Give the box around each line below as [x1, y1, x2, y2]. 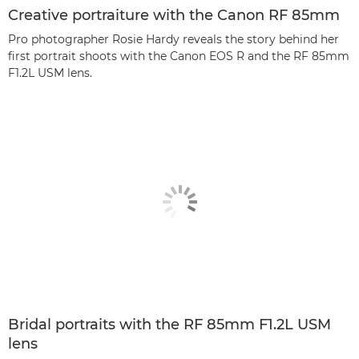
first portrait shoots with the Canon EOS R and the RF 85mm [8, 49, 349, 64]
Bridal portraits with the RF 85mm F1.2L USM [8, 316, 331, 334]
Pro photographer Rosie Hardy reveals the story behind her [8, 32, 339, 47]
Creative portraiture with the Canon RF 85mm [8, 6, 340, 25]
